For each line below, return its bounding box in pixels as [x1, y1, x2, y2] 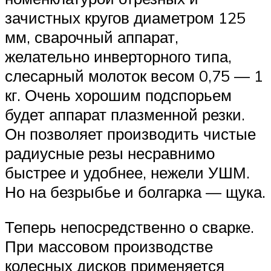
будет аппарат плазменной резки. [5, 105, 245, 125]
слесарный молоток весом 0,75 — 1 [5, 66, 263, 86]
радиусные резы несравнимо [5, 143, 215, 163]
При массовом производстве [5, 236, 213, 256]
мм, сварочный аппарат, [5, 27, 178, 47]
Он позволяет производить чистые [5, 124, 256, 144]
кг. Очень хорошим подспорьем [5, 85, 232, 105]
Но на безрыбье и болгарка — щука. [5, 182, 266, 202]
